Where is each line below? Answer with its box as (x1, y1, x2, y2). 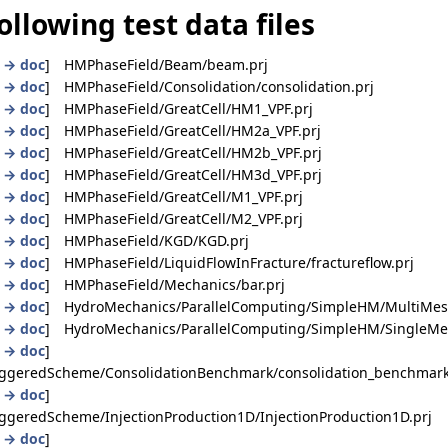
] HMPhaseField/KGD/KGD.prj (45, 230, 249, 250)
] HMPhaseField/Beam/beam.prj (45, 54, 268, 74)
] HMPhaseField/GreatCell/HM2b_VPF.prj (45, 142, 322, 162)
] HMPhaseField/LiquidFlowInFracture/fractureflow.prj (45, 252, 414, 272)
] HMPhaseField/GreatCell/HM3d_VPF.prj (45, 164, 322, 184)
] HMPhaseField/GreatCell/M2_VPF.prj (45, 208, 303, 228)
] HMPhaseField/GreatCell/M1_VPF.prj (45, 186, 303, 206)
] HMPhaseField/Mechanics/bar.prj (45, 274, 285, 294)
